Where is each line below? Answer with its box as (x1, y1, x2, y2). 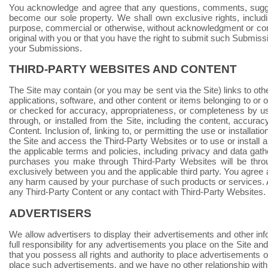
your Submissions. (9, 43, 82, 53)
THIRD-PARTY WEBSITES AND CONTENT (9, 63, 237, 75)
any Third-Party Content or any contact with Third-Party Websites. (9, 187, 266, 197)
